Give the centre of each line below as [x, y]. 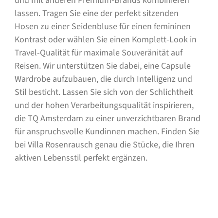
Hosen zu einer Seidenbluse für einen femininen [102, 26]
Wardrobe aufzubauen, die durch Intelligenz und [103, 79]
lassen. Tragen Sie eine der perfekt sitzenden [96, 13]
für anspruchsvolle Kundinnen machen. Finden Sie [107, 131]
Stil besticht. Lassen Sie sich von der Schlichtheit [104, 92]
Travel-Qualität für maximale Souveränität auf [98, 53]
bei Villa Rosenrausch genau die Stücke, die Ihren [104, 145]
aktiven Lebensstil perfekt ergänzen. [81, 158]
